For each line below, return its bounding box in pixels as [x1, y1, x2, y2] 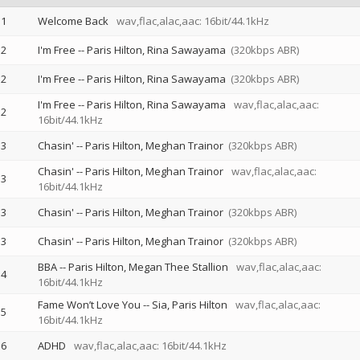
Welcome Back [37, 14, 108, 28]
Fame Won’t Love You [37, 297, 141, 312]
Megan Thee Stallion [128, 260, 228, 274]
